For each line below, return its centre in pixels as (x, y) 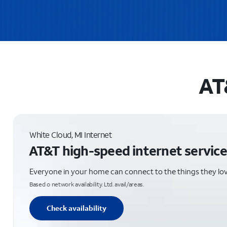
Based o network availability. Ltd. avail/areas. (87, 184)
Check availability (77, 208)
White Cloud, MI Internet (71, 135)
